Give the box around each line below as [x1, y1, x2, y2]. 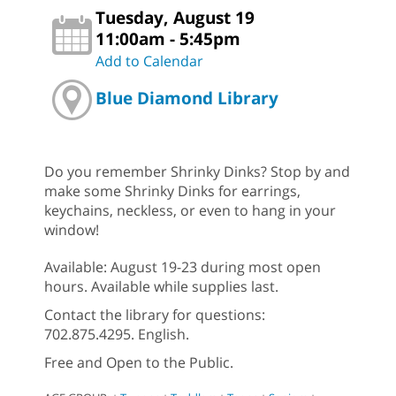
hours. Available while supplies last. [44, 277, 278, 297]
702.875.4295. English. [44, 324, 189, 345]
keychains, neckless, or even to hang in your [44, 201, 336, 221]
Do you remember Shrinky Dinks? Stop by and [44, 162, 350, 182]
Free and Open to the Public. [44, 353, 233, 373]
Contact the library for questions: [44, 305, 265, 325]
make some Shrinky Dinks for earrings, [44, 181, 301, 202]
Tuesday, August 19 [95, 6, 255, 29]
